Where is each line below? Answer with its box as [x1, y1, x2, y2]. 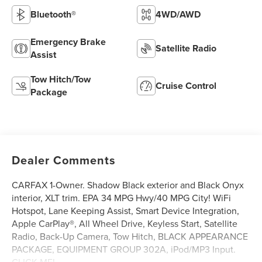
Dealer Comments [12, 151, 116, 168]
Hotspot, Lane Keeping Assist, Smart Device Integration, [12, 204, 240, 217]
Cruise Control [156, 78, 216, 92]
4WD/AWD [156, 7, 201, 21]
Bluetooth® [30, 7, 77, 21]
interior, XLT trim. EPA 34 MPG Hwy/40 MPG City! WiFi [12, 191, 232, 204]
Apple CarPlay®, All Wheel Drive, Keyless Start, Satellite [12, 216, 238, 230]
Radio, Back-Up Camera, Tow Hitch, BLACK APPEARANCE [12, 229, 249, 243]
